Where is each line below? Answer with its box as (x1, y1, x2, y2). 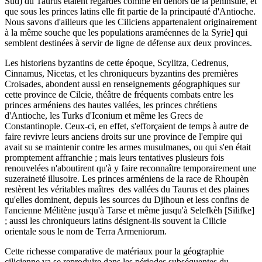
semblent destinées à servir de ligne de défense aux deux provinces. (5, 37, 252, 48)
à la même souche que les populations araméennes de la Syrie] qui (5, 27, 247, 37)
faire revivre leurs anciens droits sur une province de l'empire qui (5, 131, 242, 142)
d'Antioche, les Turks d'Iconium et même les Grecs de (5, 110, 203, 120)
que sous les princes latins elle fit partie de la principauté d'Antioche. (5, 6, 256, 16)
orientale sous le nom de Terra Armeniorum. (5, 226, 167, 236)
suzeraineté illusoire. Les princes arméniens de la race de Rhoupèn (5, 173, 249, 184)
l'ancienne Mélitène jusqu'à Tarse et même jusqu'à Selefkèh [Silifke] (5, 205, 254, 215)
